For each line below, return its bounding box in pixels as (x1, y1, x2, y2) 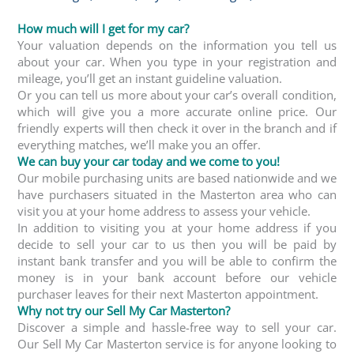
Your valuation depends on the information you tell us (17, 36, 337, 53)
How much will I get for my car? (17, 20, 190, 36)
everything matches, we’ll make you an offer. (17, 136, 262, 153)
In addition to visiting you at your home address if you (17, 219, 337, 235)
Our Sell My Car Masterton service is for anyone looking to (17, 335, 337, 352)
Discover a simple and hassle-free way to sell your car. (17, 318, 337, 335)
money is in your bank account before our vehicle (17, 269, 337, 285)
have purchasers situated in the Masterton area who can (17, 186, 337, 202)
